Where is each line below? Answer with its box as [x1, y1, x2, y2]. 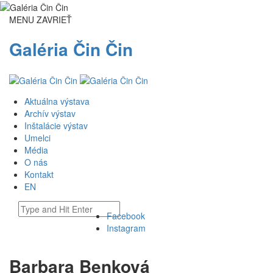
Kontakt [24, 168, 54, 181]
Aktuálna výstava [24, 95, 90, 108]
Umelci [24, 132, 51, 144]
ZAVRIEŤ [37, 13, 72, 26]
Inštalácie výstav [24, 119, 88, 132]
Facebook [106, 210, 145, 222]
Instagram [106, 222, 146, 235]
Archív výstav [24, 107, 76, 120]
